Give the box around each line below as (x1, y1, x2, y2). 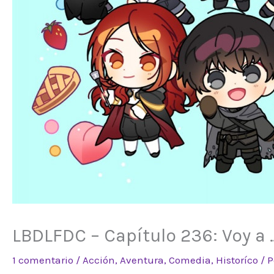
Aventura (120, 254, 164, 267)
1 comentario (12, 254, 73, 267)
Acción (83, 254, 115, 267)
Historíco (216, 254, 258, 267)
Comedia (169, 254, 211, 267)
